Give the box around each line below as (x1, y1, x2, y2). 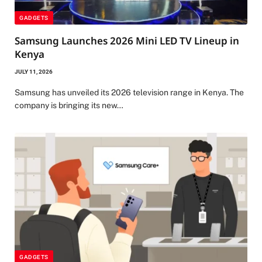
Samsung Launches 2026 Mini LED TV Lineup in (15, 34, 239, 48)
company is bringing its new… (15, 101, 123, 111)
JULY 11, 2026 (15, 68, 53, 75)
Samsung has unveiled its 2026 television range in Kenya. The (15, 88, 244, 98)
